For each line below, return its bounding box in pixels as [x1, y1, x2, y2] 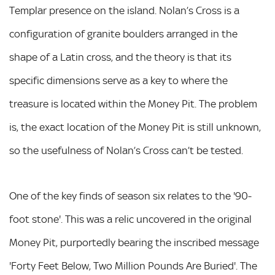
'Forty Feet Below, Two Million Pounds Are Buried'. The [9, 260, 257, 272]
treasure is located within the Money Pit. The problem [9, 98, 257, 110]
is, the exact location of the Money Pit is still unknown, [9, 121, 261, 133]
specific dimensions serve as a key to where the [9, 74, 228, 87]
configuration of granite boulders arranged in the [9, 28, 238, 40]
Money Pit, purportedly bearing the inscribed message [9, 236, 259, 249]
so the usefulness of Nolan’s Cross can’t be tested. [9, 144, 243, 157]
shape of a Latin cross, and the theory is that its [9, 51, 231, 63]
